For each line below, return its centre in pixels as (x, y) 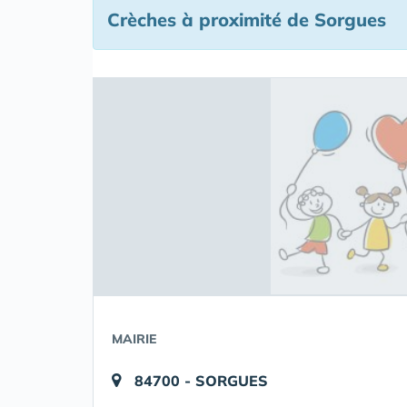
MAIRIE (134, 339)
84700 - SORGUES (201, 381)
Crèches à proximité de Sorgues (247, 20)
